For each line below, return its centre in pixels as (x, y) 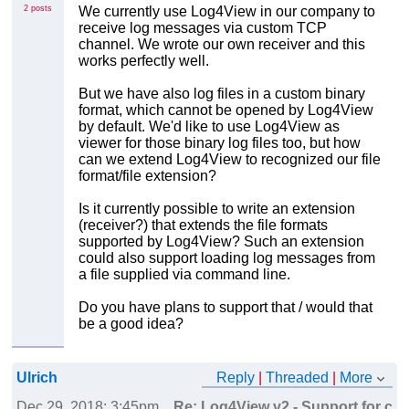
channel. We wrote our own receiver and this (221, 45)
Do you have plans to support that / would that (225, 308)
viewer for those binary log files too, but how (219, 143)
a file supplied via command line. (184, 275)
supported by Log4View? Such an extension (221, 242)
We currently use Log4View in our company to (226, 12)
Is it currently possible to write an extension (216, 209)
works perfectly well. (143, 61)
